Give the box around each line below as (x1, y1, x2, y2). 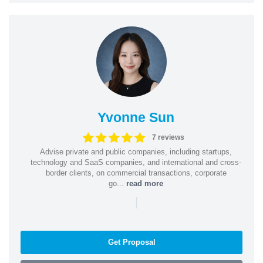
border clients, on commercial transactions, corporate (45, 168, 227, 177)
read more (126, 178, 163, 188)
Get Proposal (107, 237, 156, 247)
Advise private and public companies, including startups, (40, 147, 232, 156)
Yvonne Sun (97, 109, 174, 125)
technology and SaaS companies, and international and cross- (31, 157, 241, 167)
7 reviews (151, 133, 184, 141)
